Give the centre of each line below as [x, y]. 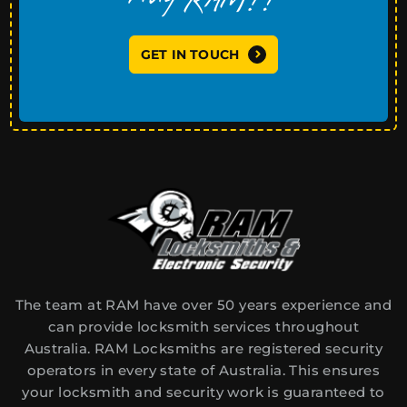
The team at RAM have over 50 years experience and [203, 304]
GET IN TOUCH [190, 54]
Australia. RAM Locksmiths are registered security [203, 348]
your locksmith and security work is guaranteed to [203, 392]
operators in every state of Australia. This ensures [203, 370]
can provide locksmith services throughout [203, 326]
